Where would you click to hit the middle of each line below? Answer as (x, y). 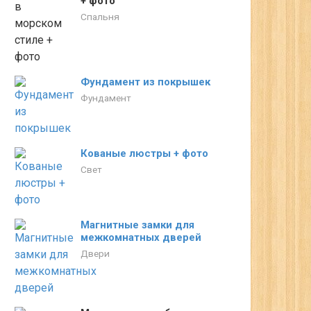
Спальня (100, 17)
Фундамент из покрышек (145, 82)
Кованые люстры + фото (144, 153)
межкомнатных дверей (141, 237)
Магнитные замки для (137, 225)
